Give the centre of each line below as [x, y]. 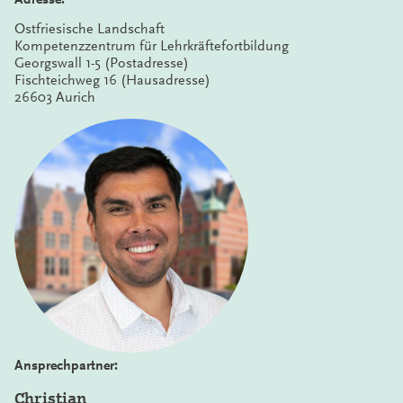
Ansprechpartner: [66, 365]
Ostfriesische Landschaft [90, 28]
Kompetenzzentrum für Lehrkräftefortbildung [152, 45]
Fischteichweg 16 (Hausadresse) [112, 80]
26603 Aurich [55, 97]
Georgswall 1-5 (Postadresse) [102, 63]
